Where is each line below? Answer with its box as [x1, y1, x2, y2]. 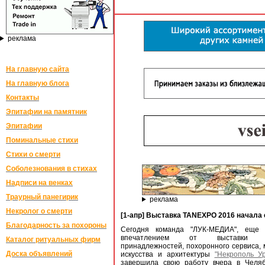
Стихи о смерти [6, 150, 60, 159]
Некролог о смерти [6, 207, 72, 215]
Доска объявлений [6, 250, 72, 258]
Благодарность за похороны [6, 221, 106, 230]
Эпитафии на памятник [6, 108, 87, 116]
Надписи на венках [6, 179, 73, 187]
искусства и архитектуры [121, 250, 215, 258]
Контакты [6, 93, 39, 102]
